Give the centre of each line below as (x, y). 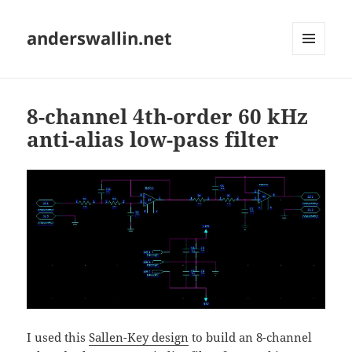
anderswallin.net (100, 38)
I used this (58, 337)
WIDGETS (315, 88)
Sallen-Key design (139, 337)
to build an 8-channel (251, 337)
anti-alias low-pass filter (153, 139)
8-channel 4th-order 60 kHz (168, 117)
